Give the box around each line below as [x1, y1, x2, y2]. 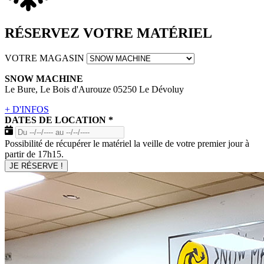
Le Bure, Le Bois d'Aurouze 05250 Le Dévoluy [5, 84, 184, 94]
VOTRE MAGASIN [5, 52, 87, 63]
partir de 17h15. [5, 148, 64, 159]
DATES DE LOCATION [5, 114, 108, 125]
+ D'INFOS [5, 104, 49, 114]
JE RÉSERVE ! [9, 161, 63, 170]
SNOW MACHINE [5, 73, 83, 84]
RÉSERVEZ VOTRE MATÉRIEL [5, 25, 212, 41]
